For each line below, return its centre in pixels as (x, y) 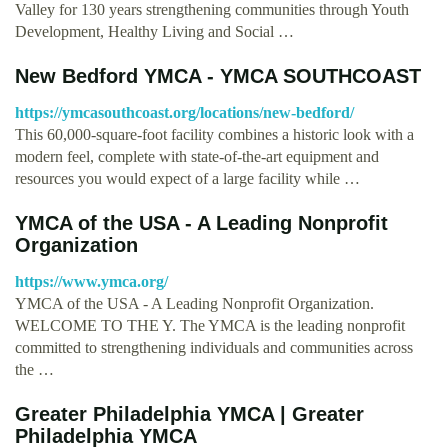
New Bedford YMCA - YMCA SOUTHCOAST (218, 75)
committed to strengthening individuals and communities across (214, 347)
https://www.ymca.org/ (91, 281)
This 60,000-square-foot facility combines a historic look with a (214, 134)
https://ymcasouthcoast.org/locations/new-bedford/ (184, 112)
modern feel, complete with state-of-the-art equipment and (197, 156)
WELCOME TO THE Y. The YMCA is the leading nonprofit (210, 325)
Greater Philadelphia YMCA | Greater (189, 413)
